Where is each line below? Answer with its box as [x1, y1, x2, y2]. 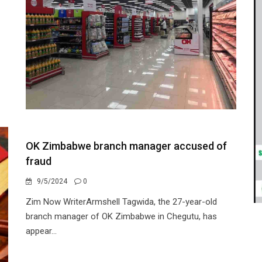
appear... [26, 226, 57, 236]
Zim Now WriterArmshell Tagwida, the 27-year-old [26, 196, 217, 207]
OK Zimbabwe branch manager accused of [26, 140, 227, 152]
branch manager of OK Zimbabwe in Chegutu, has [26, 211, 217, 222]
